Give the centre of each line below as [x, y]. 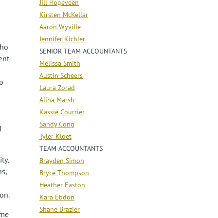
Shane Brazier [60, 209]
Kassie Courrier [62, 112]
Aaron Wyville [60, 27]
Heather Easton [62, 185]
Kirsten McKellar [64, 14]
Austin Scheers [61, 75]
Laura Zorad [57, 87]
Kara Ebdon [57, 197]
